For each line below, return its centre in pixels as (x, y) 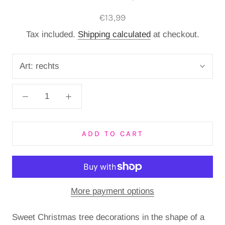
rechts (47, 66)
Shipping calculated (114, 34)
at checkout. (175, 34)
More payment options (113, 191)
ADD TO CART (113, 133)
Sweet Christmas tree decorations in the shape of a (108, 217)
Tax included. (52, 34)
